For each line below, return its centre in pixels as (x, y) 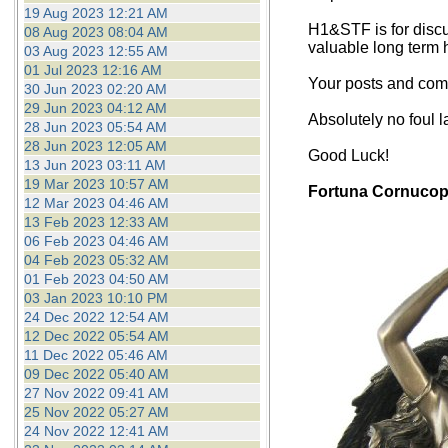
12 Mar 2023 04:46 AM (96, 203)
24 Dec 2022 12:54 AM (96, 317)
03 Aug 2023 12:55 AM (95, 51)
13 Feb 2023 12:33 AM (96, 222)
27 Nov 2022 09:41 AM (96, 393)
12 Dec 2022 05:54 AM (96, 336)
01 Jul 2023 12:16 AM (92, 70)
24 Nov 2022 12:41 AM (96, 431)
